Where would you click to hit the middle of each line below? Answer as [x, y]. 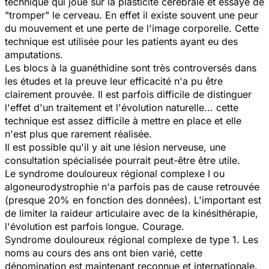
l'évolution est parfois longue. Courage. [95, 226]
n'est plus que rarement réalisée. [78, 134]
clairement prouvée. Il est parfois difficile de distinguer [128, 94]
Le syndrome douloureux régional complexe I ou [115, 173]
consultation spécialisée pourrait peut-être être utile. [122, 160]
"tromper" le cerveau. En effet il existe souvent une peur [131, 15]
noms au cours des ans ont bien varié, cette [104, 252]
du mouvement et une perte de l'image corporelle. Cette [132, 28]
